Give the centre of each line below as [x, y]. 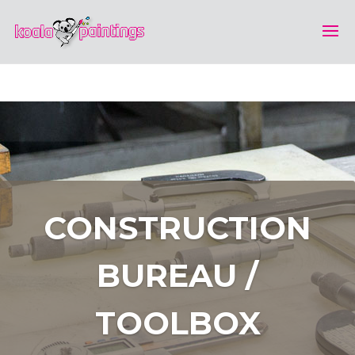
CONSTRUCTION [177, 228]
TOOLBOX [177, 323]
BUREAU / [177, 275]
